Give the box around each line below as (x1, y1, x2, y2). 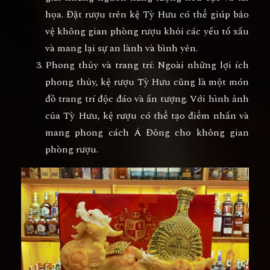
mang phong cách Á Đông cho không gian (45, 125, 249, 140)
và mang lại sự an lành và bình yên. (45, 40, 198, 55)
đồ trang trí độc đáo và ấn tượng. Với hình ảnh (45, 91, 249, 106)
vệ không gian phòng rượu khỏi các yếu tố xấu (45, 24, 249, 39)
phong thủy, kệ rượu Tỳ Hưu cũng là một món (45, 74, 249, 89)
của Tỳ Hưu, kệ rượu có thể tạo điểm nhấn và (45, 108, 249, 123)
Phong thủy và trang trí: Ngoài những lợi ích (45, 57, 249, 72)
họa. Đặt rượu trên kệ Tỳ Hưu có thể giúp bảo (45, 7, 249, 22)
